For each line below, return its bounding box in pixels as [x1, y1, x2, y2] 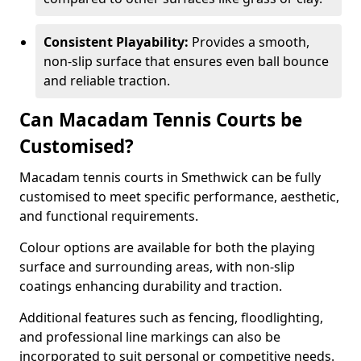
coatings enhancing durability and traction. [19, 277, 282, 295]
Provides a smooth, [192, 33, 309, 51]
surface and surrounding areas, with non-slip [19, 258, 295, 276]
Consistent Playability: [44, 33, 192, 51]
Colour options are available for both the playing [19, 239, 315, 256]
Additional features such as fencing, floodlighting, [19, 309, 323, 326]
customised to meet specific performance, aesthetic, [19, 188, 339, 205]
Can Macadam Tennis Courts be [19, 107, 302, 132]
